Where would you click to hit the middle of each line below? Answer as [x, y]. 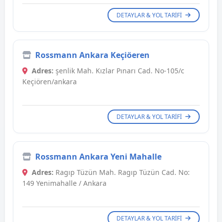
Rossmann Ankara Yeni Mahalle [98, 157]
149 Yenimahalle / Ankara [64, 183]
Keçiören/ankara [50, 82]
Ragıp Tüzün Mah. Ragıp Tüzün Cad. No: [122, 172]
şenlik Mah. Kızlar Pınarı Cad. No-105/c [119, 71]
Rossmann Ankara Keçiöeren [92, 55]
